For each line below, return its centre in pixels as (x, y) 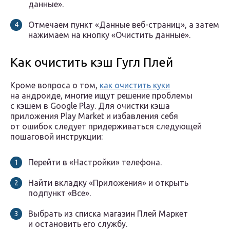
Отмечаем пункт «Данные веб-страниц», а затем (124, 25)
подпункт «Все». (60, 193)
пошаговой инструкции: (56, 137)
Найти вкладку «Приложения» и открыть (108, 183)
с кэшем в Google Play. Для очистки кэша (90, 106)
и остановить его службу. (78, 224)
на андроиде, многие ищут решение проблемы (101, 96)
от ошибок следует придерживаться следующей (106, 127)
